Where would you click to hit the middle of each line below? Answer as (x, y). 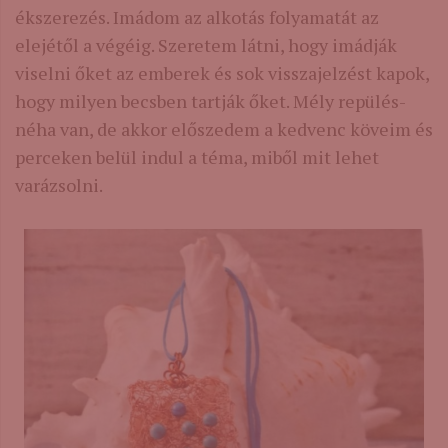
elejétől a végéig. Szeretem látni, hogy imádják (206, 45)
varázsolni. (59, 185)
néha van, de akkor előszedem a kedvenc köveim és (224, 129)
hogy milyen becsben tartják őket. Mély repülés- (210, 101)
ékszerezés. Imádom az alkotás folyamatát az (197, 17)
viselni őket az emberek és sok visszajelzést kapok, (222, 73)
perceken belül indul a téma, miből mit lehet (197, 157)
